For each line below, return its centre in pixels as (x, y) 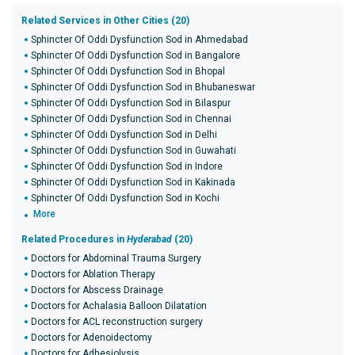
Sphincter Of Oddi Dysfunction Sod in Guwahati (134, 151)
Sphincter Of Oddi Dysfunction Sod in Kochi (125, 198)
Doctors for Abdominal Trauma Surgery (116, 258)
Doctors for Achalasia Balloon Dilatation (119, 306)
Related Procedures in (74, 239)
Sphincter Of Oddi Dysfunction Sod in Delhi (124, 135)
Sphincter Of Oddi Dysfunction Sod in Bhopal (128, 71)
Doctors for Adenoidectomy (92, 338)
